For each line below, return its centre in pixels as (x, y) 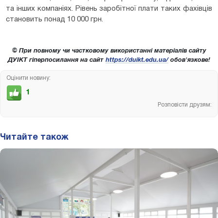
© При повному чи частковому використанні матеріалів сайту (109, 51)
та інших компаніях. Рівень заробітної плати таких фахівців (109, 9)
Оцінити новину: (28, 78)
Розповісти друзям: (185, 105)
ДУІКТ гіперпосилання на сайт (57, 60)
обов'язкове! (189, 60)
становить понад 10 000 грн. (54, 19)
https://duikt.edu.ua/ (137, 60)
